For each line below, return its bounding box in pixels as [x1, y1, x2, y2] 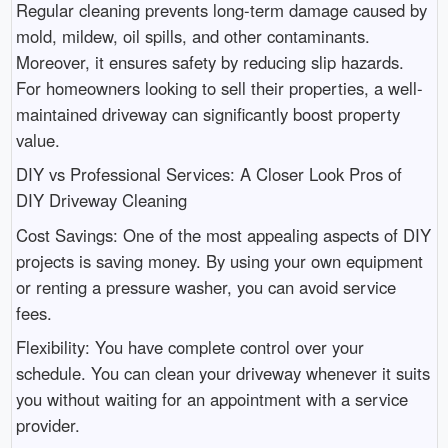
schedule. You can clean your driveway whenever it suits [15, 361, 430, 386]
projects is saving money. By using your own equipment [15, 248, 423, 273]
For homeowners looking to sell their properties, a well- [15, 75, 423, 100]
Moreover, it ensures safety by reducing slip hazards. [15, 49, 404, 74]
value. [15, 127, 60, 152]
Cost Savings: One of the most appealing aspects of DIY [15, 222, 431, 247]
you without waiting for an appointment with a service [15, 387, 408, 412]
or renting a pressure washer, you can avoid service [15, 274, 396, 299]
